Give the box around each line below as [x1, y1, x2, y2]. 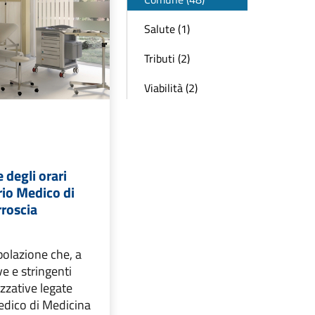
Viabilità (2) [144, 79, 198, 96]
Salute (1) [144, 20, 190, 37]
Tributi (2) [144, 50, 190, 67]
